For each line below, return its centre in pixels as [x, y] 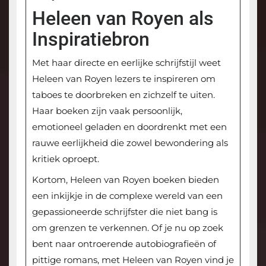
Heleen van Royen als [123, 19]
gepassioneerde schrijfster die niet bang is [124, 212]
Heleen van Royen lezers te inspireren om [123, 79]
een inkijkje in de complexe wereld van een [127, 196]
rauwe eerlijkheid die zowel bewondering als [130, 143]
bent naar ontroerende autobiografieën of [124, 244]
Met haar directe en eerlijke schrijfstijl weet [126, 63]
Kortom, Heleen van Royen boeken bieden [125, 180]
